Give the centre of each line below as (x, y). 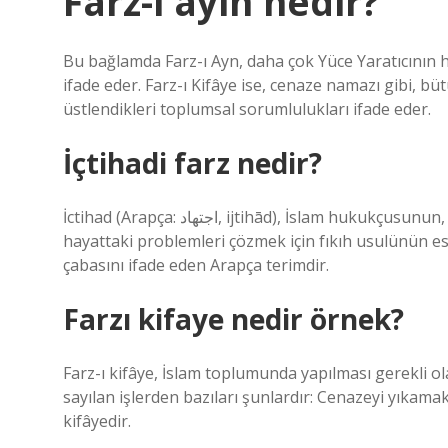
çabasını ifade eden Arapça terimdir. (196, 265)
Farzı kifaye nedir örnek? (233, 319)
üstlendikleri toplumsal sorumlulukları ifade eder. (247, 109)
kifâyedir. (97, 421)
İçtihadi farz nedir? (192, 163)
